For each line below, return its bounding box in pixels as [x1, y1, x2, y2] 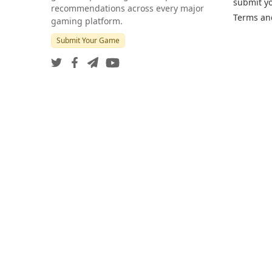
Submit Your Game [56, 35, 120, 46]
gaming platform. [51, 15, 123, 27]
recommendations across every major [51, 2, 204, 14]
